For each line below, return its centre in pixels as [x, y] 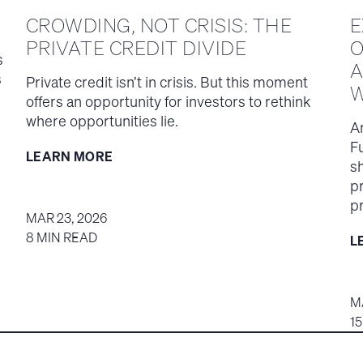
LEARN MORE [70, 157]
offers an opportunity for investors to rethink [168, 102]
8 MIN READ [62, 238]
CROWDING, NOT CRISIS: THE [159, 26]
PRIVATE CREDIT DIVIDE [137, 48]
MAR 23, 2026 [66, 218]
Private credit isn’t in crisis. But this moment [167, 82]
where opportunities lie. [102, 121]
